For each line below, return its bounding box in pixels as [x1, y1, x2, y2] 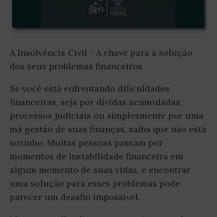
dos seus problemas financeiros [10, 60, 142, 72]
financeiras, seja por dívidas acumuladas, [10, 96, 182, 108]
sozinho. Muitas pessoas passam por [10, 137, 163, 148]
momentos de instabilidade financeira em [10, 150, 183, 162]
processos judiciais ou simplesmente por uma [10, 109, 203, 121]
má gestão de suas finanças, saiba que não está [10, 123, 206, 135]
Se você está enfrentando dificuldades [10, 82, 170, 94]
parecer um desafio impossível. [10, 191, 140, 202]
